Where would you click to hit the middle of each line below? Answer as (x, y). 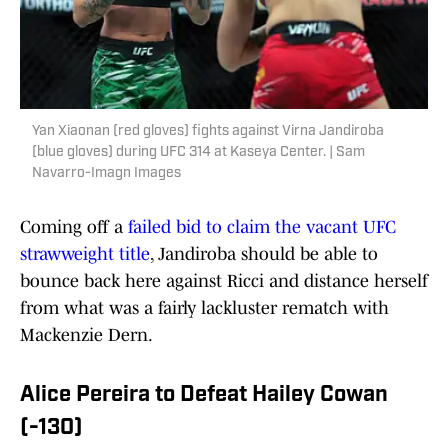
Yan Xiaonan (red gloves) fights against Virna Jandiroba (208, 132)
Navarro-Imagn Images (106, 174)
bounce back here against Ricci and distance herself (224, 281)
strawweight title (85, 254)
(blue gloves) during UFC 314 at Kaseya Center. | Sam (198, 153)
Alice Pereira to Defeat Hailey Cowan (204, 396)
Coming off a (74, 227)
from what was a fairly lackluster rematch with (204, 308)
